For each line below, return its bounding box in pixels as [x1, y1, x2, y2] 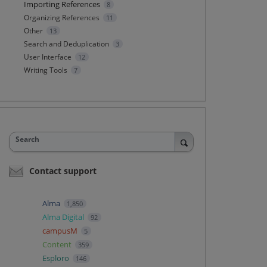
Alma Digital [42, 211, 86, 222]
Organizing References [23, 13, 100, 23]
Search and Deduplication [23, 39, 109, 49]
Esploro [42, 252, 71, 263]
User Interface [23, 52, 72, 62]
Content [42, 238, 73, 250]
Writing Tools [23, 65, 67, 75]
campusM [42, 225, 79, 236]
